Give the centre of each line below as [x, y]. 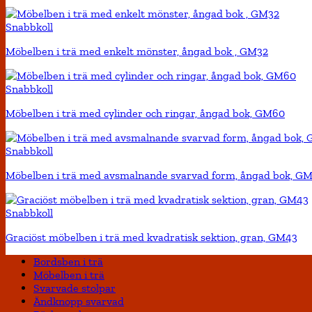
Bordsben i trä [68, 262]
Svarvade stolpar [75, 288]
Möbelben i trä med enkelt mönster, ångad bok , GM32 [137, 52]
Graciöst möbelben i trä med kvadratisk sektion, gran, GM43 [151, 237]
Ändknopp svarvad [79, 302]
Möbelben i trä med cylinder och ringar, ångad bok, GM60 [145, 114]
